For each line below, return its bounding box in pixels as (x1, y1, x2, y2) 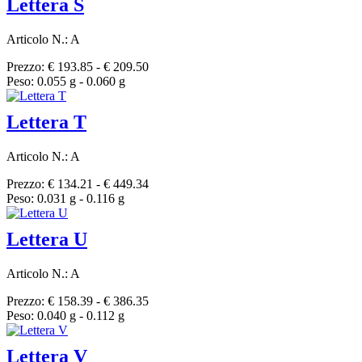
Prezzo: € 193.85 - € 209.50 (6, 59, 149, 74)
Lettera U (6, 228, 87, 250)
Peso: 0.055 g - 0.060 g (6, 74, 125, 88)
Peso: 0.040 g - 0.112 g (6, 308, 124, 322)
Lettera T (6, 111, 86, 133)
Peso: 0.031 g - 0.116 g (6, 191, 124, 205)
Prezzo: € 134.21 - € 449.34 (6, 176, 149, 191)
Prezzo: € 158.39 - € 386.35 (6, 293, 149, 308)
